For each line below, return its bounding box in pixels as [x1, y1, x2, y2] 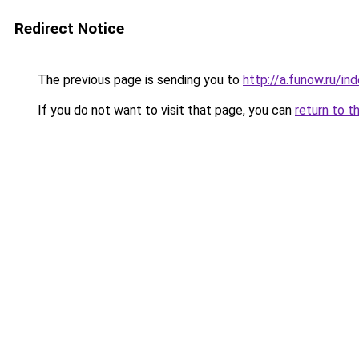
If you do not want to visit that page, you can [34, 103, 295, 118]
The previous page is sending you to [34, 72, 243, 87]
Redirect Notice [14, 19, 124, 38]
